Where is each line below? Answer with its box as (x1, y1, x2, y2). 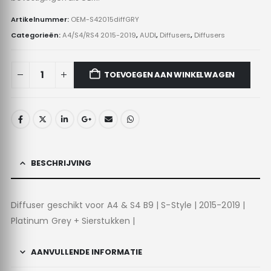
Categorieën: (10, 30, 62, 40)
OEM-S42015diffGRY (70, 14, 139, 24)
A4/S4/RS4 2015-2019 (62, 30, 136, 40)
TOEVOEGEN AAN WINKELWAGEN (104, 68, 235, 80)
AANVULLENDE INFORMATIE (30, 246, 142, 258)
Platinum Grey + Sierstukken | (10, 215, 135, 227)
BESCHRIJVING (30, 157, 91, 169)
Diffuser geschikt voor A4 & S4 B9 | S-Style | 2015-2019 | (10, 199, 245, 212)
